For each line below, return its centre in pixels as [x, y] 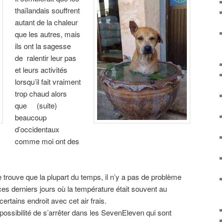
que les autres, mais [48, 34]
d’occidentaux [37, 129]
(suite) [43, 105]
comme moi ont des [47, 141]
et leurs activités [41, 69]
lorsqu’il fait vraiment [48, 81]
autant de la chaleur [47, 22]
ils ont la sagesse [43, 46]
